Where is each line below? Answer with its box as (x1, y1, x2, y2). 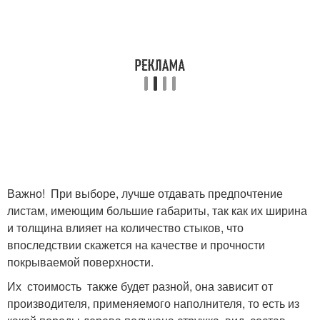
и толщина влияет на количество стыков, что (7, 219, 244, 236)
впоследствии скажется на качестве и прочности (7, 236, 265, 254)
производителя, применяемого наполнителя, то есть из (7, 295, 299, 312)
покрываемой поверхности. (7, 254, 154, 271)
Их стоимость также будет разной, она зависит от (7, 278, 273, 295)
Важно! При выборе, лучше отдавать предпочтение (7, 185, 283, 202)
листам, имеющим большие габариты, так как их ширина (7, 202, 307, 219)
